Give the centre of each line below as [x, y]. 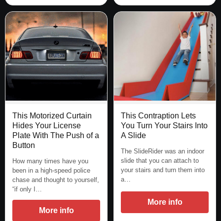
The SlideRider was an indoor [163, 151]
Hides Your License [47, 126]
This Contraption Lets [158, 116]
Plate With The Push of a [56, 136]
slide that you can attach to [160, 161]
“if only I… [27, 189]
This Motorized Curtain [52, 116]
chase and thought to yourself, [56, 180]
